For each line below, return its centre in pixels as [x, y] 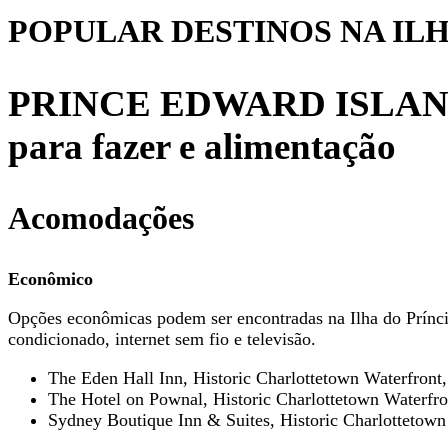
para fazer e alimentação [202, 147]
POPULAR [85, 31]
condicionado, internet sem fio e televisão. [162, 339]
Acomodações [101, 218]
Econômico [50, 279]
